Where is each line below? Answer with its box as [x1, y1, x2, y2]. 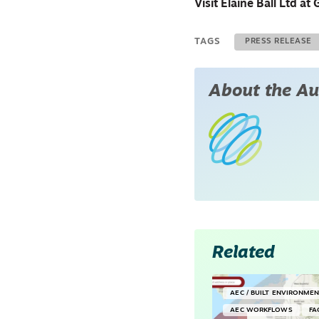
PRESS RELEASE [245, 37, 312, 46]
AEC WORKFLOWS [230, 306, 293, 313]
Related [212, 244, 276, 262]
